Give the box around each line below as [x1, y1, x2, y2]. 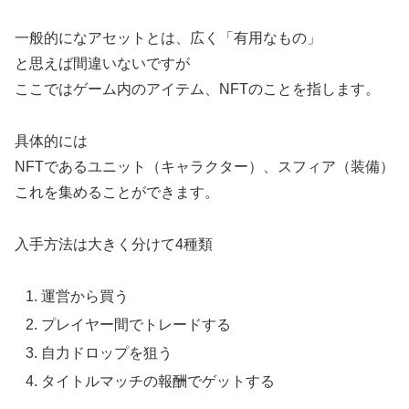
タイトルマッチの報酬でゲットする [41, 373, 276, 390]
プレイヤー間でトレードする [41, 317, 232, 333]
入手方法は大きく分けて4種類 [15, 236, 213, 253]
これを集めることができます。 [15, 184, 219, 201]
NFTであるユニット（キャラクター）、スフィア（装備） [15, 159, 394, 175]
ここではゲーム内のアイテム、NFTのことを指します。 [15, 81, 380, 98]
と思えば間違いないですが [15, 56, 190, 72]
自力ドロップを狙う [41, 345, 173, 362]
